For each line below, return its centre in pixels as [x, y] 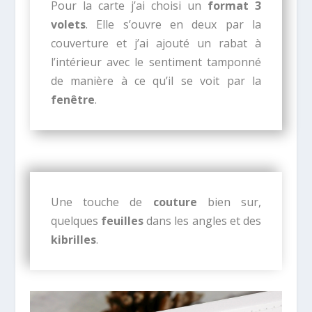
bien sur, [229, 202]
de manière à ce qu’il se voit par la [156, 81]
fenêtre [72, 100]
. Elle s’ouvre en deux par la [173, 25]
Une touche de [102, 202]
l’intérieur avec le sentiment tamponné [156, 62]
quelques [76, 221]
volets [68, 25]
